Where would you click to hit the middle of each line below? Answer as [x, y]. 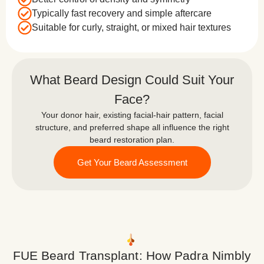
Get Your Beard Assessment [132, 162]
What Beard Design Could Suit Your [132, 80]
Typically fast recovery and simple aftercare [122, 13]
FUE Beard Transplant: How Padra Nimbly [132, 255]
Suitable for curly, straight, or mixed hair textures [131, 27]
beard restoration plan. [132, 139]
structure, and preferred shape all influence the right [132, 127]
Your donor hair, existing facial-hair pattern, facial [132, 115]
